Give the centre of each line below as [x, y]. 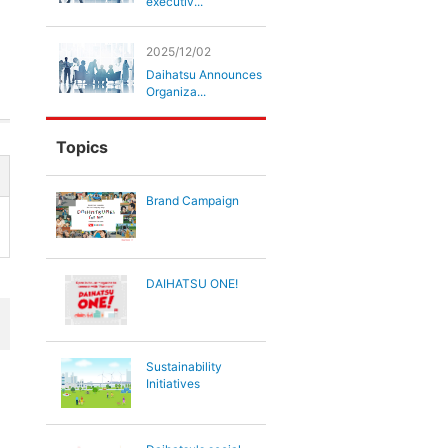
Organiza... [176, 91]
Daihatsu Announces [204, 74]
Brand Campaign [192, 200]
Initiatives [173, 383]
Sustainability [184, 366]
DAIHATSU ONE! [192, 283]
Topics [82, 147]
